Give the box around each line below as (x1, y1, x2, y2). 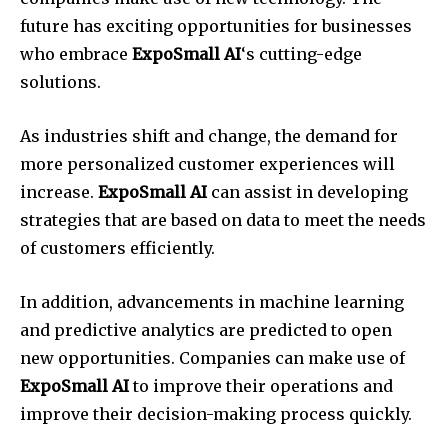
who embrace (20, 44, 132, 65)
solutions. (20, 72, 101, 93)
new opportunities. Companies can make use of (20, 348, 405, 369)
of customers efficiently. (20, 238, 215, 259)
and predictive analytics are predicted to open (20, 320, 392, 341)
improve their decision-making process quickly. (20, 404, 412, 425)
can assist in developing (207, 182, 408, 203)
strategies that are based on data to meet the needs (20, 210, 426, 231)
